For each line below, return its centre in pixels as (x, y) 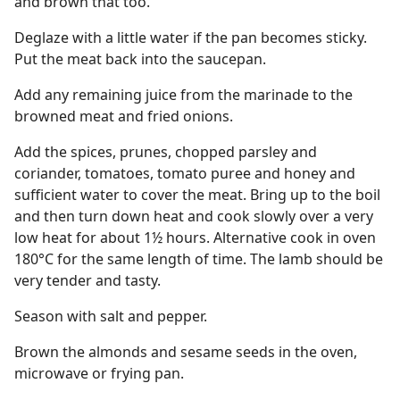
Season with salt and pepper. (111, 316)
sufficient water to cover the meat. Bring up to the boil (197, 195)
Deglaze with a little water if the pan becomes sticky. (191, 37)
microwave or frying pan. (99, 373)
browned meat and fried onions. (124, 116)
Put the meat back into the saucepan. (140, 59)
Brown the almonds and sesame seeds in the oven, (186, 352)
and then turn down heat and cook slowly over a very (194, 216)
